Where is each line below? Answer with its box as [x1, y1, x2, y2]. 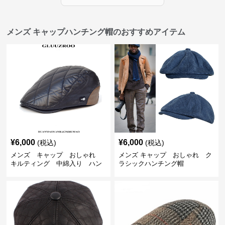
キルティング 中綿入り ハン [11, 160, 102, 168]
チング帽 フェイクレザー [11, 168, 89, 176]
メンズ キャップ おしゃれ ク [118, 151, 212, 159]
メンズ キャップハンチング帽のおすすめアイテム [7, 28, 186, 37]
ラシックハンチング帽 [118, 160, 184, 168]
